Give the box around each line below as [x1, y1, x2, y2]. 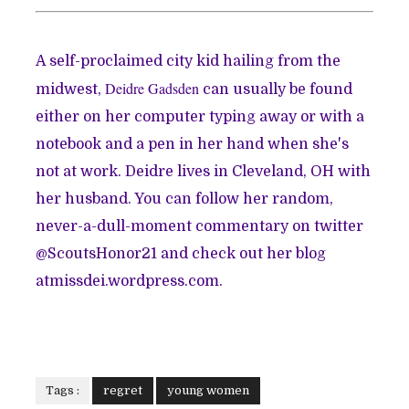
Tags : [46, 383, 80, 397]
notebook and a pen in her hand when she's [36, 135, 350, 152]
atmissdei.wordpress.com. [36, 272, 227, 289]
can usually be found [199, 80, 353, 98]
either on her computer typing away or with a [36, 108, 365, 125]
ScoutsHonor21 [47, 245, 158, 262]
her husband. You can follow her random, [36, 190, 334, 207]
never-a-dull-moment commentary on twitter [36, 217, 364, 235]
